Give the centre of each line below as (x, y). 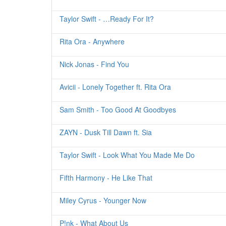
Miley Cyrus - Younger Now (103, 200)
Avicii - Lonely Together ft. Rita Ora (115, 87)
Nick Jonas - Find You (94, 64)
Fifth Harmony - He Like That (106, 178)
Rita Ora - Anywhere (92, 41)
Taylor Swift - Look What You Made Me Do (127, 155)
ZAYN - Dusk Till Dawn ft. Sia (106, 132)
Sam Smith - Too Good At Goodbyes (118, 109)
